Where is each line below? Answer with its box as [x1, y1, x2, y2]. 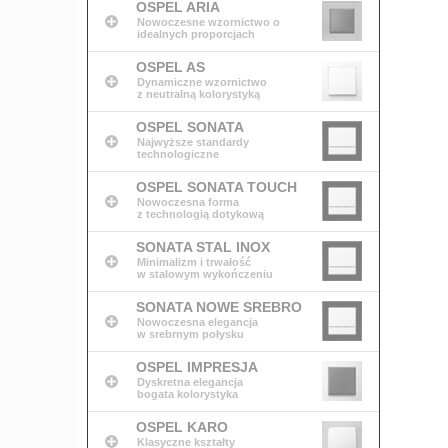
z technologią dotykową [137, 208, 265, 220]
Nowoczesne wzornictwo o [137, 16, 281, 28]
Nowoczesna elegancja [137, 316, 259, 328]
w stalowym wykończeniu [137, 268, 274, 280]
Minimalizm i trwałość [137, 256, 252, 268]
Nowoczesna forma [137, 196, 240, 208]
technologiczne [137, 148, 220, 160]
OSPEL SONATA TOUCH [136, 179, 298, 195]
